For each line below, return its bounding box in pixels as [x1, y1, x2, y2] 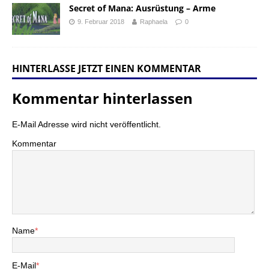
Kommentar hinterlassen [12, 88, 193, 108]
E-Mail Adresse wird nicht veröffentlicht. [12, 119, 161, 129]
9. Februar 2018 [77, 18, 124, 26]
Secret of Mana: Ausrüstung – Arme [69, 2, 216, 14]
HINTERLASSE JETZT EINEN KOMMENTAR [12, 61, 201, 75]
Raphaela [140, 18, 168, 26]
